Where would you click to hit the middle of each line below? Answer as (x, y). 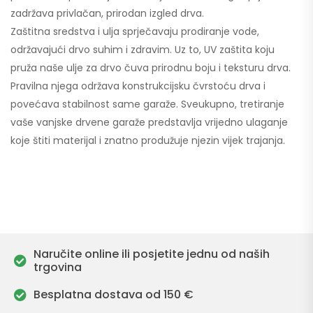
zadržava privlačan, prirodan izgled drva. (107, 13)
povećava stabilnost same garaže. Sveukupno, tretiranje (147, 104)
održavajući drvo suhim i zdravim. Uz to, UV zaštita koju (143, 50)
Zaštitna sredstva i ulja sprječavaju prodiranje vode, (135, 31)
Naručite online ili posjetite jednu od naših (151, 254)
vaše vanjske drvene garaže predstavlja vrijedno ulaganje (149, 122)
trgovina (57, 267)
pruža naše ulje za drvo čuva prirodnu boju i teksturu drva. (151, 68)
